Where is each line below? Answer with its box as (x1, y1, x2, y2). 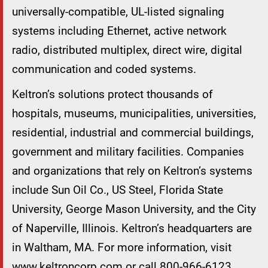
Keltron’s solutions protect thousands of (12, 87, 213, 102)
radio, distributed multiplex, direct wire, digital (12, 43, 242, 57)
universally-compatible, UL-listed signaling (12, 5, 224, 19)
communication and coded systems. (12, 62, 196, 77)
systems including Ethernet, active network (12, 24, 227, 38)
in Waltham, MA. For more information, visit (12, 240, 232, 255)
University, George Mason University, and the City (12, 202, 256, 217)
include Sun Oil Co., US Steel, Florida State (12, 183, 223, 197)
